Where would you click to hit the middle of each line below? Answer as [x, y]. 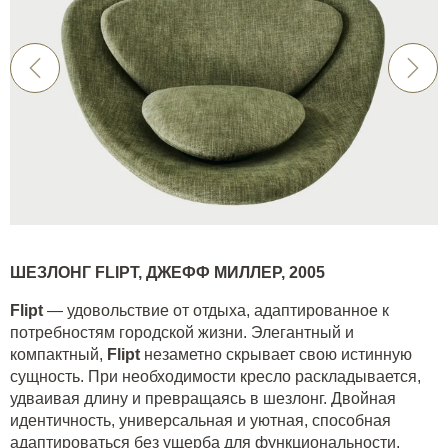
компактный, [58, 354]
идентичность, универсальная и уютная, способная [200, 420]
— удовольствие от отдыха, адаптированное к [218, 310]
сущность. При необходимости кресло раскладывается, [215, 376]
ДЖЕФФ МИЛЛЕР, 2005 [235, 272]
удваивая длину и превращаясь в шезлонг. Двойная [203, 398]
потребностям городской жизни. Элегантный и [182, 332]
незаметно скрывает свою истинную [278, 354]
